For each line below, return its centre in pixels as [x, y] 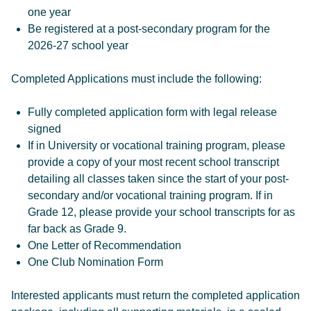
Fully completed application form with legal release [152, 112]
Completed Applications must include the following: [136, 79]
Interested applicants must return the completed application [155, 295]
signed [44, 129]
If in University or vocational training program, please [157, 145]
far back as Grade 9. [77, 229]
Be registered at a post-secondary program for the [149, 29]
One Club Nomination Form [95, 262]
